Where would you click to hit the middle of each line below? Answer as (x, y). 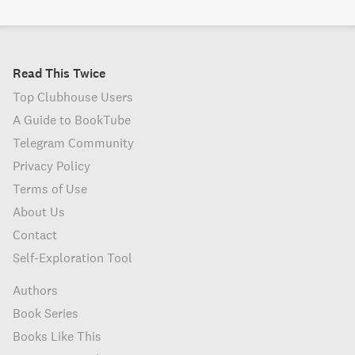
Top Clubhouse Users (73, 97)
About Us (39, 212)
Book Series (46, 313)
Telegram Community (73, 143)
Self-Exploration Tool (73, 258)
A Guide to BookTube (72, 120)
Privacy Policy (52, 166)
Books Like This (57, 336)
